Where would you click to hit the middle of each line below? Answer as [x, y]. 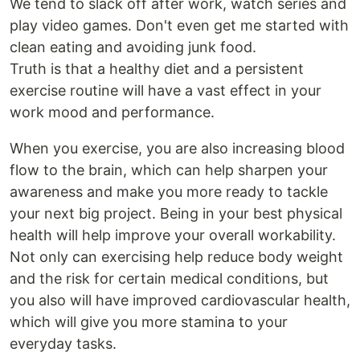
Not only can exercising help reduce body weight [176, 257]
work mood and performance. [112, 112]
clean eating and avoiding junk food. [133, 47]
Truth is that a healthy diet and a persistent [157, 69]
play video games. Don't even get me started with [179, 26]
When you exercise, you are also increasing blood [177, 149]
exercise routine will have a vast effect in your [166, 91]
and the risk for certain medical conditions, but [169, 279]
